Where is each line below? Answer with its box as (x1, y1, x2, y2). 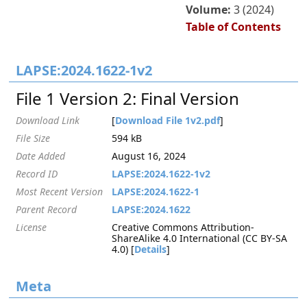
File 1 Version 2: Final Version (16, 87, 240, 110)
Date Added (16, 149, 66, 162)
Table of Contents (186, 19, 282, 34)
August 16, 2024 (112, 149, 186, 162)
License (16, 221, 47, 234)
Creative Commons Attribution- (112, 221, 255, 234)
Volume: (186, 2, 234, 17)
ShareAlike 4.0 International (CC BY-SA (112, 232, 288, 245)
